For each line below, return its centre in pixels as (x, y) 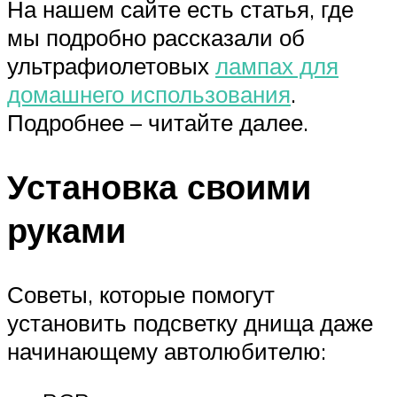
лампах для (277, 66)
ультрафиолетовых (111, 66)
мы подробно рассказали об (156, 37)
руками (66, 230)
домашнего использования (149, 94)
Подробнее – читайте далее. (158, 122)
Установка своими (159, 186)
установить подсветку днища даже (190, 322)
